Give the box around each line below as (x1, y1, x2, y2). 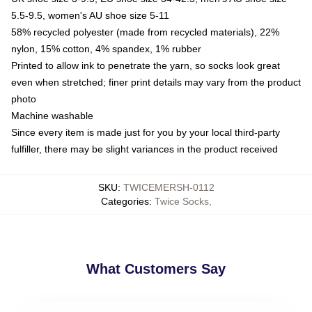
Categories (100, 195, 149, 207)
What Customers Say (86, 260, 226, 276)
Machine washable (11, 109, 93, 121)
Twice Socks (154, 195, 209, 207)
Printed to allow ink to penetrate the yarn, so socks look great (11, 59, 280, 71)
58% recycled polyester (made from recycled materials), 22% (11, 26, 279, 38)
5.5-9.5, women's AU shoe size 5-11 (11, 9, 169, 21)
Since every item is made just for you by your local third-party (11, 126, 280, 138)
